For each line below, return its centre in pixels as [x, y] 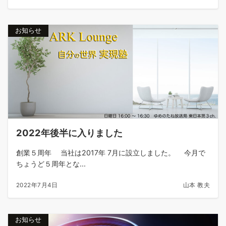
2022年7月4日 [37, 185]
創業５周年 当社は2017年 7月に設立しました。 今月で [111, 152]
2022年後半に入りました [69, 132]
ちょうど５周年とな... [51, 163]
